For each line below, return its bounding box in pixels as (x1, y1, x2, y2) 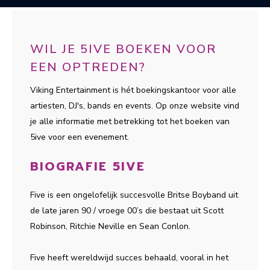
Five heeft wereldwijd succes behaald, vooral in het (30, 252, 228, 263)
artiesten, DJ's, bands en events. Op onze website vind (30, 100, 239, 111)
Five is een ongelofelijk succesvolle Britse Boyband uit (30, 189, 238, 201)
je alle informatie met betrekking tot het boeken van (30, 116, 230, 127)
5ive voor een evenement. (30, 131, 129, 143)
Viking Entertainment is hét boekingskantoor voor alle (30, 84, 236, 96)
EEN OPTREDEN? (30, 59, 146, 75)
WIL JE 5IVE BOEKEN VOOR (30, 41, 216, 57)
